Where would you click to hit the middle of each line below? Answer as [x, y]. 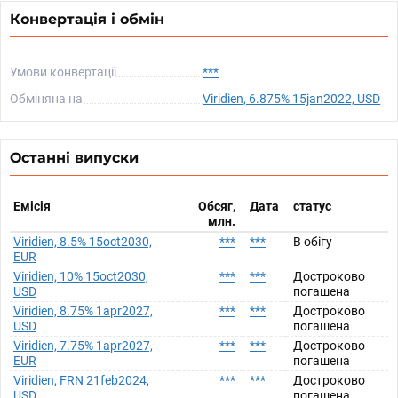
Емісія [32, 206]
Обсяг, [217, 206]
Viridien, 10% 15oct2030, [81, 276]
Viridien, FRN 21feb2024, [81, 380]
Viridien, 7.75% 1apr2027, [83, 346]
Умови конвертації [63, 72]
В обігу [313, 242]
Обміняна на [46, 99]
